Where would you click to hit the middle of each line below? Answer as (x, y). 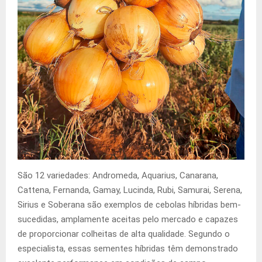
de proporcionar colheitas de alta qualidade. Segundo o (124, 234)
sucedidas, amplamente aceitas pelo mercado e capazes (128, 220)
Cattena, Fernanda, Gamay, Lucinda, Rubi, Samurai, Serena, (130, 190)
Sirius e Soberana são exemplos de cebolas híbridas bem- (129, 205)
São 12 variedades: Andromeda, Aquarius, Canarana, (118, 176)
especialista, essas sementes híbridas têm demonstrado (128, 249)
